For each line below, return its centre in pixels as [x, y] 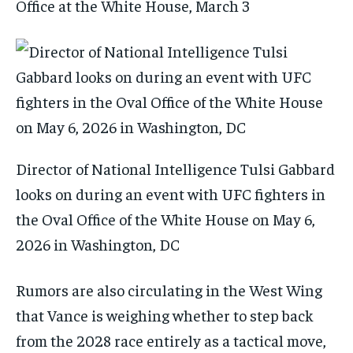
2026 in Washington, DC [99, 244]
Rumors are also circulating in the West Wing [169, 290]
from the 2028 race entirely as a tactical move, [171, 340]
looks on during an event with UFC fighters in [171, 194]
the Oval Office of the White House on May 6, [165, 219]
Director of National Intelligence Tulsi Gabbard [175, 169]
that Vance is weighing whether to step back [165, 315]
